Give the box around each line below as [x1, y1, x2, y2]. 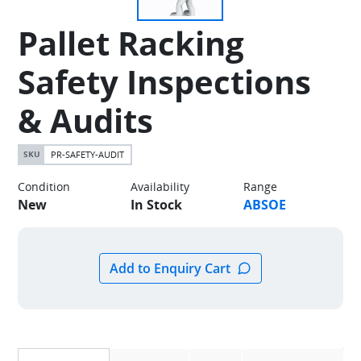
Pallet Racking [18, 21, 245, 66]
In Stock [131, 196, 182, 214]
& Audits [18, 98, 154, 143]
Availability [131, 179, 189, 195]
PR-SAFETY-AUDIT [51, 148, 125, 161]
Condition [18, 179, 71, 195]
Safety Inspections [18, 60, 312, 105]
